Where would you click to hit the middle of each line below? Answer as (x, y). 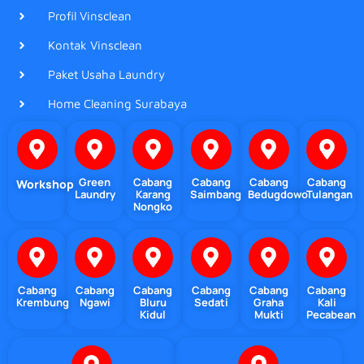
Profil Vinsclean (89, 15)
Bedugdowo (278, 194)
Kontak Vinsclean (95, 45)
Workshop (45, 184)
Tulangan (329, 194)
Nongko (153, 206)
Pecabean (331, 314)
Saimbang (215, 194)
